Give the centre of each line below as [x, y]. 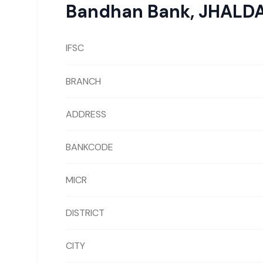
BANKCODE [90, 147]
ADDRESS [86, 114]
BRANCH [83, 81]
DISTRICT [85, 213]
